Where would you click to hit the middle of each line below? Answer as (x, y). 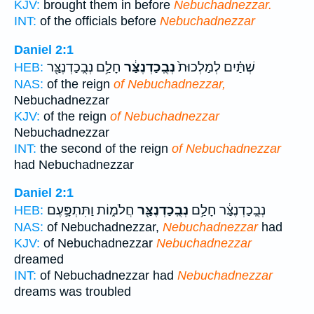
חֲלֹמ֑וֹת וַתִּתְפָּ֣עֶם (91, 211)
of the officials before (98, 21)
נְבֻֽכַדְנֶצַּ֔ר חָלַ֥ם (227, 211)
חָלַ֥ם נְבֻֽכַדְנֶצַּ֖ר (84, 67)
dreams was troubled (73, 292)
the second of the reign (104, 148)
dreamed (39, 260)
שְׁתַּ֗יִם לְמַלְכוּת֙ (215, 67)
